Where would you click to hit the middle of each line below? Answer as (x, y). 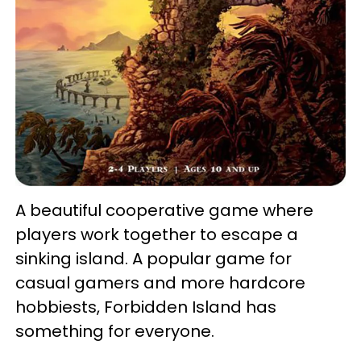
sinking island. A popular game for (154, 258)
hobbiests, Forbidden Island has (146, 307)
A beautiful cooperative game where (164, 210)
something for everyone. (115, 331)
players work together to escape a (157, 234)
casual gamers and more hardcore (160, 282)
